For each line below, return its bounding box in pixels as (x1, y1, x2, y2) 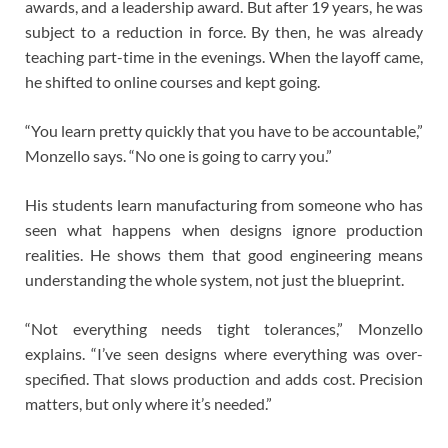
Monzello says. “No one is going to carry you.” (25, 146, 332, 166)
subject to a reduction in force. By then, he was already (25, 22, 423, 42)
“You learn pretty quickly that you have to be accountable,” (25, 121, 423, 141)
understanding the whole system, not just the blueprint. (25, 270, 404, 290)
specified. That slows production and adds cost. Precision (25, 369, 423, 389)
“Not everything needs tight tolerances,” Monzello (25, 319, 423, 339)
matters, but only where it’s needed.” (25, 394, 272, 414)
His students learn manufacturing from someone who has (25, 195, 423, 215)
